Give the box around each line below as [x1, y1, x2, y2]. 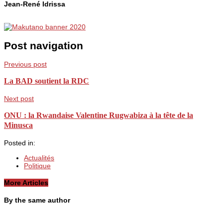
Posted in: [4, 138, 35, 147]
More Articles [4, 179, 48, 187]
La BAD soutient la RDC [4, 76, 89, 86]
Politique [24, 161, 51, 170]
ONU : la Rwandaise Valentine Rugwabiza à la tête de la [4, 111, 193, 120]
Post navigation [4, 39, 83, 51]
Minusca [4, 120, 33, 130]
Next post [4, 94, 34, 103]
